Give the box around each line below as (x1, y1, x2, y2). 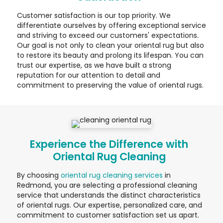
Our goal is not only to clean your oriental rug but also (17, 40, 204, 51)
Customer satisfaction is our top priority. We (17, 10, 171, 21)
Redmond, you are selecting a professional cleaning (17, 180, 197, 191)
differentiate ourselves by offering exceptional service (17, 20, 206, 31)
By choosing (17, 170, 61, 181)
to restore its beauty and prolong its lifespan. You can (17, 50, 204, 61)
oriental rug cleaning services (61, 170, 163, 181)
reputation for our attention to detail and (17, 70, 160, 81)
